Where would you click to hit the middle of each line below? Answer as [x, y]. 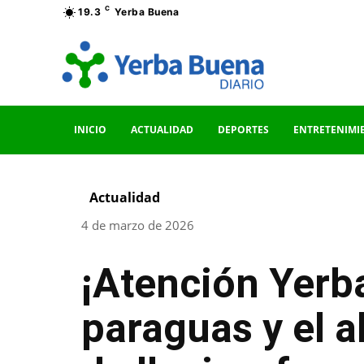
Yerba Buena [146, 12]
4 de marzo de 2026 [138, 225]
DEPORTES [243, 130]
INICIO [90, 130]
